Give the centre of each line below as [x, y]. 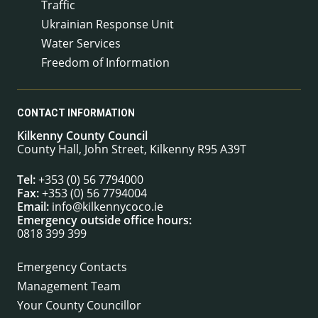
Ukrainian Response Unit [108, 24]
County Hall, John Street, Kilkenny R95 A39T [132, 149]
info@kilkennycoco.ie [108, 206]
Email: [33, 206]
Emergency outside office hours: [104, 220]
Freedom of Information [105, 62]
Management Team [69, 286]
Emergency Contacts [72, 267]
